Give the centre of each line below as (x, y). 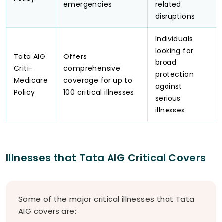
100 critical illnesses (99, 92)
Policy (25, 92)
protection (175, 75)
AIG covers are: (48, 211)
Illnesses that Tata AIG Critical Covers (106, 158)
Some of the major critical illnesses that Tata (107, 199)
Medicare (31, 81)
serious (168, 98)
